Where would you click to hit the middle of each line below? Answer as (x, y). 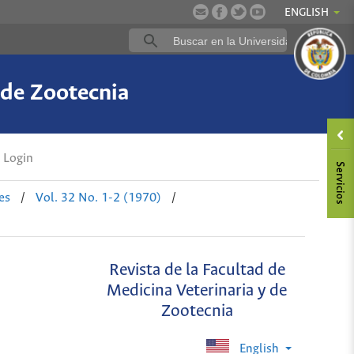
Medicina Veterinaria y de (197, 292)
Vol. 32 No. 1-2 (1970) (98, 198)
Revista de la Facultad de (197, 271)
